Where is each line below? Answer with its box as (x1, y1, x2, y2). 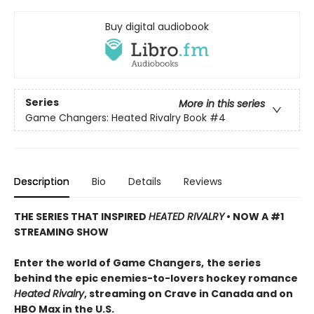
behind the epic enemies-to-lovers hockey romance (14, 271, 298, 286)
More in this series (179, 96, 265, 111)
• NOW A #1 (224, 210, 284, 224)
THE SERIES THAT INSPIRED (14, 210, 149, 224)
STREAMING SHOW (14, 225, 109, 240)
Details (128, 175, 161, 189)
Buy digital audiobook (105, 20, 209, 34)
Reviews (184, 175, 222, 189)
